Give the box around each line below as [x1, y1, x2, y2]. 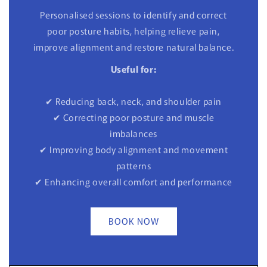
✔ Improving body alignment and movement [39, 142, 228, 156]
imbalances [110, 126, 157, 139]
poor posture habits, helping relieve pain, [47, 24, 220, 37]
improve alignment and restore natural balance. [33, 40, 234, 53]
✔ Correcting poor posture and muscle [52, 110, 215, 123]
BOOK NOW [108, 215, 159, 228]
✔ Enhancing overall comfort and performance [35, 175, 232, 188]
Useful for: [110, 62, 157, 75]
